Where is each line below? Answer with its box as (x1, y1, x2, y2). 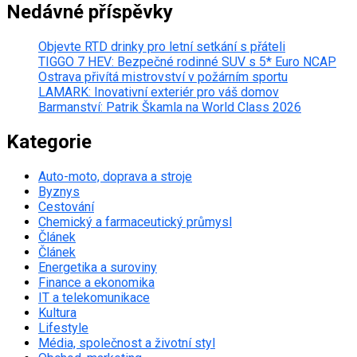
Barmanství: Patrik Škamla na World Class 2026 (38, 99, 301, 115)
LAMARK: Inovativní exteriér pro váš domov (38, 84, 279, 100)
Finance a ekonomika (38, 274, 155, 290)
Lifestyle (38, 320, 88, 335)
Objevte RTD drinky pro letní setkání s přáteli (38, 38, 285, 54)
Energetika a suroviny (38, 259, 157, 275)
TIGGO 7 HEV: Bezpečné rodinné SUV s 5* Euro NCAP (38, 53, 336, 69)
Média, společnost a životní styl (38, 335, 215, 351)
